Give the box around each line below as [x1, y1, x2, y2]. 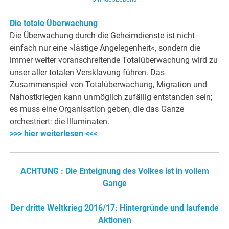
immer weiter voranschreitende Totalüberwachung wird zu [10, 55, 218, 65]
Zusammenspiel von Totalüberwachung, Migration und [10, 80, 208, 90]
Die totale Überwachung [10, 18, 98, 29]
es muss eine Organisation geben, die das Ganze [10, 104, 185, 114]
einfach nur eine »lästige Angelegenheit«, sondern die [10, 43, 201, 53]
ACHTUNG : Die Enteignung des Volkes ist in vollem [20, 166, 209, 176]
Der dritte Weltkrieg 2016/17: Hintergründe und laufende [10, 203, 219, 213]
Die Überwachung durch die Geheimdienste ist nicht [10, 31, 195, 41]
